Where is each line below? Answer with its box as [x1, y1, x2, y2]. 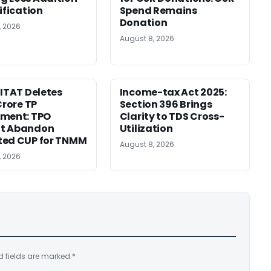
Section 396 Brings [119, 97, 212, 111]
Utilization [119, 121, 173, 135]
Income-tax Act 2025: [119, 85, 227, 99]
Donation [119, 15, 168, 30]
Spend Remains [119, 3, 197, 18]
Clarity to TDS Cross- [119, 109, 224, 123]
